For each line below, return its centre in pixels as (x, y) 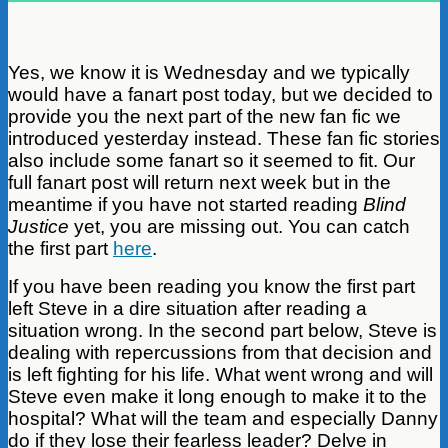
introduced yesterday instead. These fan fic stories (224, 138)
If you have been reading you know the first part (211, 286)
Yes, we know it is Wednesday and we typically (209, 72)
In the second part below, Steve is (292, 330)
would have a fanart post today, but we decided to (220, 94)
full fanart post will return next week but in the (199, 182)
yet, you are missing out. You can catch (239, 226)
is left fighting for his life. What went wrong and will (220, 374)
